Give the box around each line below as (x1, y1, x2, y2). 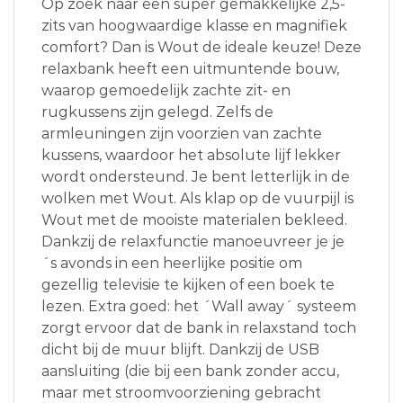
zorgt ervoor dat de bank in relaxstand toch (41, 318, 356, 336)
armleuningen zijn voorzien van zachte (41, 124, 322, 142)
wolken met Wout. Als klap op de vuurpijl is (41, 189, 354, 207)
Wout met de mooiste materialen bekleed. (41, 210, 347, 228)
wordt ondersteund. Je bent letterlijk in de (41, 167, 350, 185)
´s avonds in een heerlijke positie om (41, 254, 302, 272)
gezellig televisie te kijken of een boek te (41, 275, 335, 293)
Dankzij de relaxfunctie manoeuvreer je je (41, 232, 345, 250)
